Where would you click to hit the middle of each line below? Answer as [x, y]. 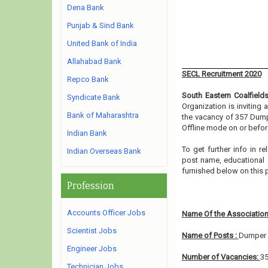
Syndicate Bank [94, 97]
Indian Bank [87, 133]
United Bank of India [102, 43]
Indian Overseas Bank [104, 151]
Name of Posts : [210, 235]
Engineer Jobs [92, 249]
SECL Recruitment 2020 [221, 74]
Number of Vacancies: [221, 257]
